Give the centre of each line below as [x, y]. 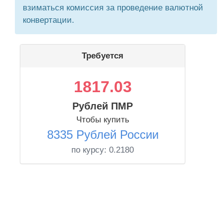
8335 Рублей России [103, 135]
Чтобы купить [103, 120]
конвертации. [49, 20]
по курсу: [90, 150]
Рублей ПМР [103, 106]
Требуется [103, 56]
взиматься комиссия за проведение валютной [113, 8]
